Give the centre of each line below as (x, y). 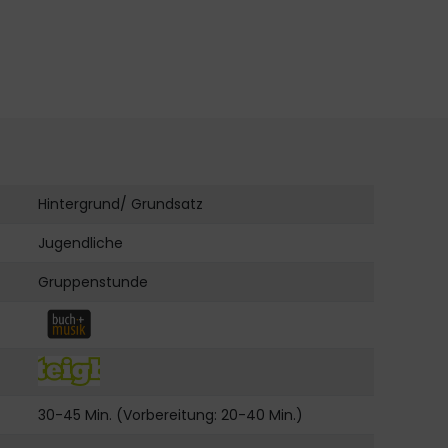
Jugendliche (81, 243)
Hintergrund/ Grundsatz (121, 204)
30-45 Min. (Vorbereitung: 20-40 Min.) (171, 415)
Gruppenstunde (93, 282)
